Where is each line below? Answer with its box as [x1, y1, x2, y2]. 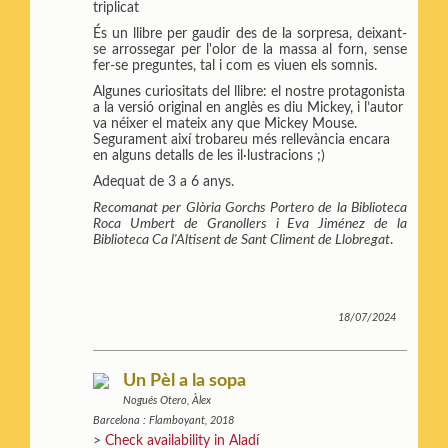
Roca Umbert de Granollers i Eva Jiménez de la [93, 216, 407, 231]
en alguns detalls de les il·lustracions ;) [93, 148, 326, 163]
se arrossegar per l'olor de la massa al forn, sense [93, 42, 407, 57]
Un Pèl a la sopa [123, 372, 247, 391]
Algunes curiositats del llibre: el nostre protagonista [93, 84, 406, 99]
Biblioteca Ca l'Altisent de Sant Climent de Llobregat [93, 232, 391, 247]
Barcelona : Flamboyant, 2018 [93, 415, 235, 427]
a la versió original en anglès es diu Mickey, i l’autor [93, 100, 404, 115]
